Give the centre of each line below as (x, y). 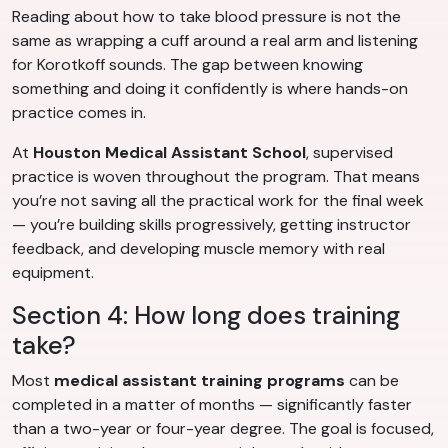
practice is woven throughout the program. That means (216, 177)
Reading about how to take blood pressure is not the (206, 17)
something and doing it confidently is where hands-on (210, 89)
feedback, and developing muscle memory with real (198, 249)
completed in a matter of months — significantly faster (212, 405)
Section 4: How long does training (206, 316)
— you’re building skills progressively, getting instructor (211, 225)
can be (372, 381)
